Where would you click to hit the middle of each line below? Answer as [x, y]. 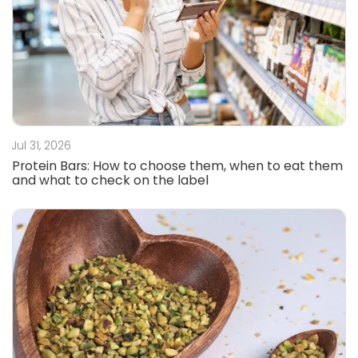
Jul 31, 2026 [42, 146]
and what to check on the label [110, 181]
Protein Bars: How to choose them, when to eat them [177, 166]
